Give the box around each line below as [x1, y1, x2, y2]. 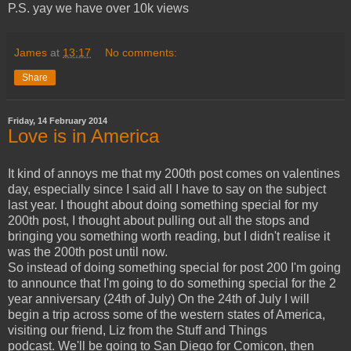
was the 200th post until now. [8, 244, 168, 259]
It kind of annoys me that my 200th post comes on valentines [8, 166, 340, 180]
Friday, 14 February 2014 [8, 116, 107, 126]
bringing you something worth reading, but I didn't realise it [8, 229, 330, 243]
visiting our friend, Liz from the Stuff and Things [8, 323, 267, 337]
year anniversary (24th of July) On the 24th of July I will [8, 291, 309, 306]
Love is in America [8, 125, 159, 147]
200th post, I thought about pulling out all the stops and [8, 213, 309, 227]
